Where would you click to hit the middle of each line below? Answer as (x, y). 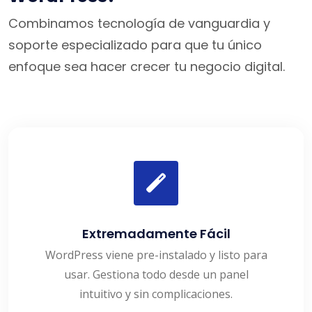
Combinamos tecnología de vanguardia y (139, 24)
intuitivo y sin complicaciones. (156, 294)
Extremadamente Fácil (156, 234)
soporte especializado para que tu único (135, 45)
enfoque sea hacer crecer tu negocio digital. (147, 67)
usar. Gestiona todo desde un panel (156, 275)
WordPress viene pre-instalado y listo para (156, 255)
